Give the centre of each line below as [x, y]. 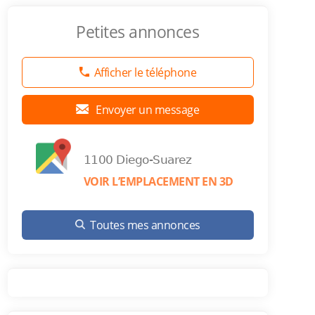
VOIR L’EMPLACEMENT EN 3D [158, 181]
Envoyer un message [146, 110]
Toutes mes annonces [145, 225]
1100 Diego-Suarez [137, 160]
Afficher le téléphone [145, 72]
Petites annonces [138, 32]
